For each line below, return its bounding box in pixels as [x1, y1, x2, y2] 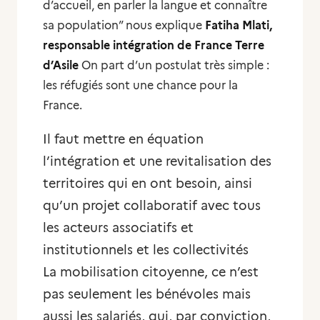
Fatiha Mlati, [205, 19, 272, 32]
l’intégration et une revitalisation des [43, 154, 271, 169]
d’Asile [43, 59, 79, 72]
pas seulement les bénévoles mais [43, 286, 251, 302]
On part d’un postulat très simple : [79, 59, 269, 72]
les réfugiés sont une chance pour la [43, 79, 238, 92]
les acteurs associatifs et [43, 220, 194, 236]
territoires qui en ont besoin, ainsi [43, 176, 252, 191]
